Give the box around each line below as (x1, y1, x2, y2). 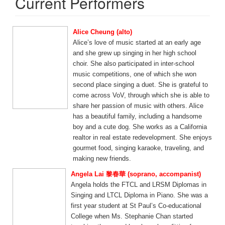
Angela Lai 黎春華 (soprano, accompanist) (71, 170, 201, 178)
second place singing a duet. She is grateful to (73, 81, 208, 88)
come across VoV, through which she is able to (73, 91, 209, 99)
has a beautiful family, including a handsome (73, 113, 202, 120)
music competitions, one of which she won (73, 70, 196, 78)
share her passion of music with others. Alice (73, 102, 203, 109)
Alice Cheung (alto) (73, 28, 132, 36)
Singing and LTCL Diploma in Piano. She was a (71, 191, 208, 199)
